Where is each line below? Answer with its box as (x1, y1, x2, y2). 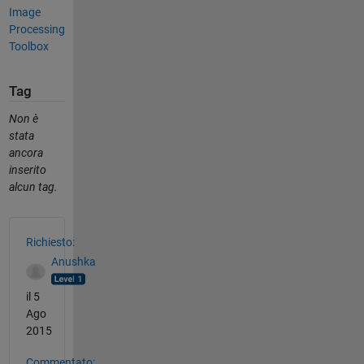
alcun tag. (8, 180, 58, 193)
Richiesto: (25, 235, 75, 249)
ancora (8, 145, 43, 159)
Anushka (50, 255, 96, 269)
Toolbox (8, 40, 49, 54)
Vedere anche (7, 215, 112, 236)
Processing (8, 23, 65, 37)
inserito (8, 162, 46, 176)
